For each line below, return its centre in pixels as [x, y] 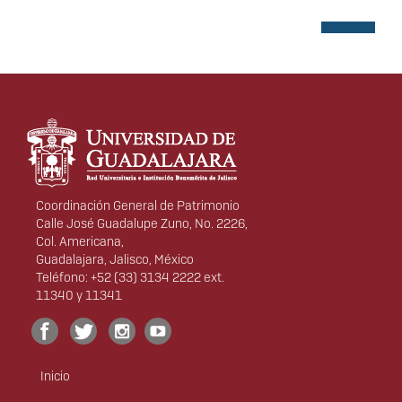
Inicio [55, 376]
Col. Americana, [80, 242]
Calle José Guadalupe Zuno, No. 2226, [142, 224]
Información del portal [141, 122]
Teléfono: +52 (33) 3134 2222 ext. [130, 278]
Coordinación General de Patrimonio [138, 206]
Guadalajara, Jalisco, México [115, 260]
